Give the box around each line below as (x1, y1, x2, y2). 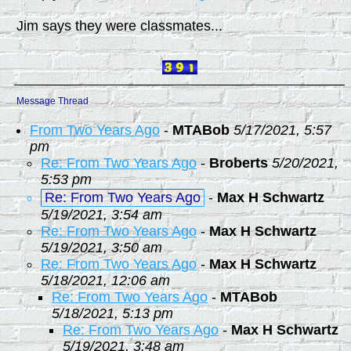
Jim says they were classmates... (16, 18, 223, 34)
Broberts (209, 155, 268, 171)
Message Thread (16, 96, 89, 107)
